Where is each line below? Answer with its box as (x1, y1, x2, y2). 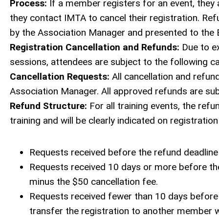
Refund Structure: (10, 100, 89, 111)
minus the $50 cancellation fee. (29, 176, 158, 187)
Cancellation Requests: (10, 71, 112, 82)
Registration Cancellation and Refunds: (10, 42, 182, 53)
